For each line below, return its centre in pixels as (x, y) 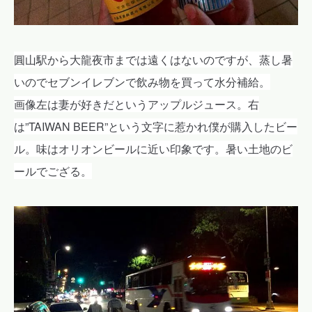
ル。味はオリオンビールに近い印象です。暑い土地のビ (153, 149)
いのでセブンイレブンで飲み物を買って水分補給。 (142, 82)
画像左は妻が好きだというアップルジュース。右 (136, 104)
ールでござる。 (53, 171)
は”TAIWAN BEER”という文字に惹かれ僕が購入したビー (156, 127)
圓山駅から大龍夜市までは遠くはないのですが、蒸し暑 (153, 60)
